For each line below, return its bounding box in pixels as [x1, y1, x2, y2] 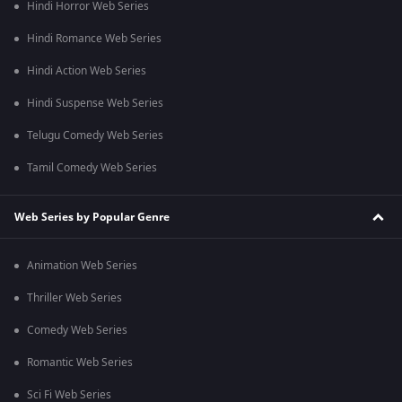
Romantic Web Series [27, 354, 133, 371]
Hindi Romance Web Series [27, 31, 162, 48]
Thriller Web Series [27, 290, 122, 307]
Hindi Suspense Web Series [27, 95, 163, 112]
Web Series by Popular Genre [14, 208, 170, 225]
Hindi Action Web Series [27, 63, 146, 80]
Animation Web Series [27, 258, 137, 275]
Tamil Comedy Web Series [27, 160, 157, 177]
